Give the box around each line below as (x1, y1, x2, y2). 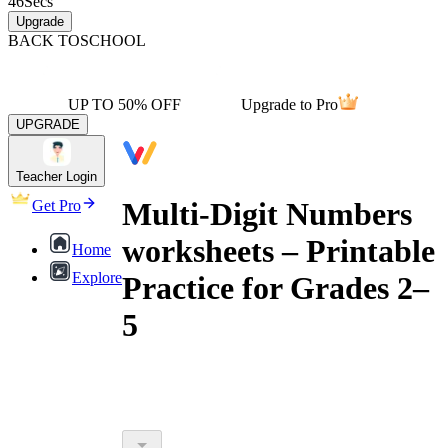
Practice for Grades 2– (122, 270, 429, 307)
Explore (72, 269, 122, 286)
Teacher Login (16, 169, 97, 184)
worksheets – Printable (122, 233, 435, 270)
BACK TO (8, 32, 80, 49)
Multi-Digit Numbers (122, 196, 412, 233)
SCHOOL (80, 32, 146, 49)
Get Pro (32, 197, 81, 214)
